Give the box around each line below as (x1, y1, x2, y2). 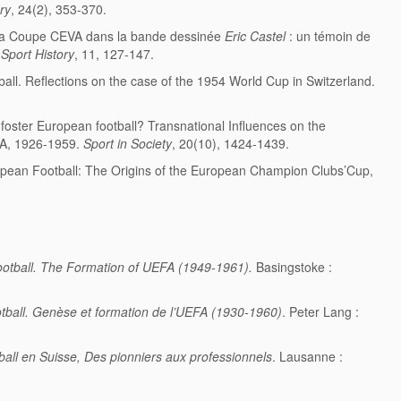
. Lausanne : (272, 347, 343, 366)
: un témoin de (289, 27, 371, 46)
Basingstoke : (252, 258, 332, 277)
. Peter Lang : (282, 303, 359, 321)
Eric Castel (225, 27, 289, 46)
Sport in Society (83, 134, 172, 153)
